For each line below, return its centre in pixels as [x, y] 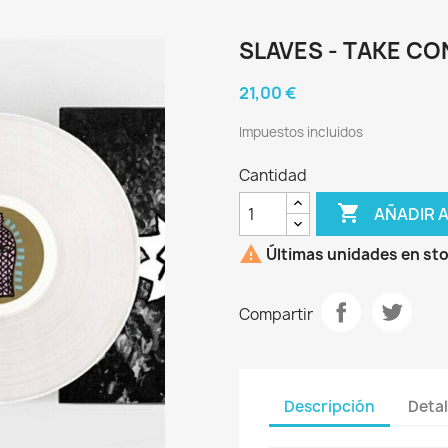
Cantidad [273, 175]
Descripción [329, 406]
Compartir [276, 314]
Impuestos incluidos [301, 132]
